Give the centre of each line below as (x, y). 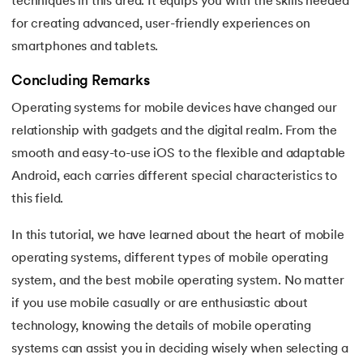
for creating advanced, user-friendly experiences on (161, 25)
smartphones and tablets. (85, 47)
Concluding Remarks (81, 82)
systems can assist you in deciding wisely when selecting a (180, 350)
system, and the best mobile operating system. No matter (178, 282)
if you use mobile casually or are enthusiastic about (160, 304)
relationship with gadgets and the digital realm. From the (175, 132)
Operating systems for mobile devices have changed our (174, 109)
